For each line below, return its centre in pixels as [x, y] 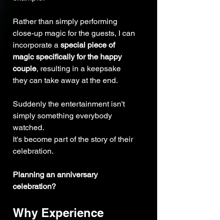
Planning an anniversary [56, 175]
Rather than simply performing [66, 22]
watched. [28, 128]
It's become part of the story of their [74, 139]
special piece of [89, 45]
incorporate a [37, 45]
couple [25, 69]
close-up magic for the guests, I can [75, 33]
